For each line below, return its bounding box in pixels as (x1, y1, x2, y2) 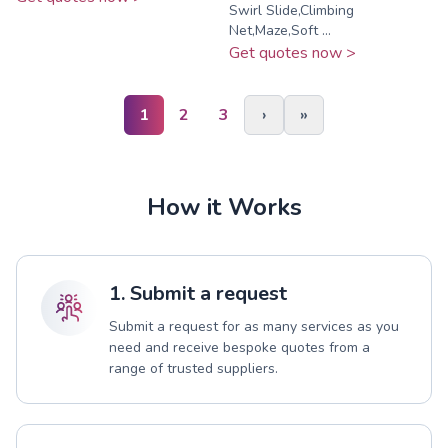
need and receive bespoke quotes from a (109, 337, 370, 357)
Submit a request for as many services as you (109, 316, 399, 336)
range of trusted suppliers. (109, 358, 278, 378)
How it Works (146, 190, 302, 223)
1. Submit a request (109, 279, 287, 307)
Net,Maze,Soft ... (229, 20, 331, 40)
